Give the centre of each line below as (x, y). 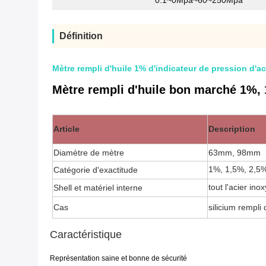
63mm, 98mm (235, 153)
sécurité (173, 259)
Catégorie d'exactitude (96, 170)
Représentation (75, 259)
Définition (81, 36)
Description (232, 129)
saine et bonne (126, 259)
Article (66, 129)
